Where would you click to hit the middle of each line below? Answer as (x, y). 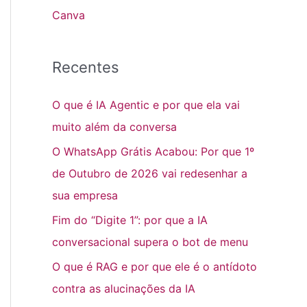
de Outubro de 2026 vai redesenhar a (150, 174)
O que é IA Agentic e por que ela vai (146, 105)
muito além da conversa (114, 127)
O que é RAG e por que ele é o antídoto (155, 267)
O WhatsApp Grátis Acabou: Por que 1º (153, 152)
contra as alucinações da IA (124, 289)
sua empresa (85, 196)
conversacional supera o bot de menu (150, 242)
